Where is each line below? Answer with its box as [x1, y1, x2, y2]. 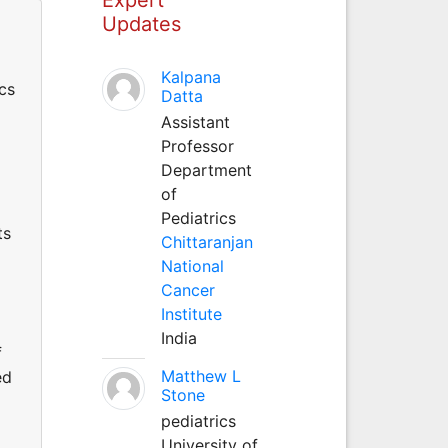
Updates [101, 11, 181, 36]
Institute [160, 303, 222, 324]
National [160, 255, 224, 276]
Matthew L [160, 365, 241, 386]
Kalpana [160, 66, 221, 87]
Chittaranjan [160, 231, 253, 252]
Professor [160, 135, 234, 156]
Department [160, 159, 252, 180]
